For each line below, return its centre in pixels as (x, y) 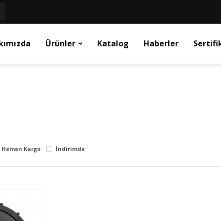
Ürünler (60, 43)
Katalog (113, 43)
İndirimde (70, 149)
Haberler (161, 43)
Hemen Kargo (21, 149)
